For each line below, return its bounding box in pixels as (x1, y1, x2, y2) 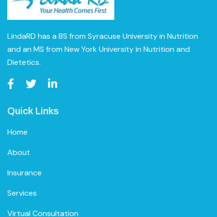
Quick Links (7, 105, 59, 116)
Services (7, 187, 37, 198)
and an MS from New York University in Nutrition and (7, 44, 190, 54)
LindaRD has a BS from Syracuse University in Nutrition (7, 31, 198, 41)
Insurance (7, 167, 42, 178)
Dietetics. (7, 57, 41, 67)
